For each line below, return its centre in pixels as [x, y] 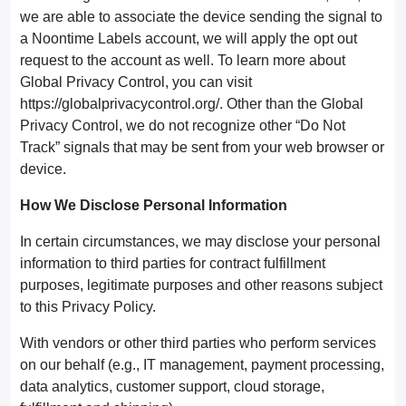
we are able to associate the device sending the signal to [201, 17]
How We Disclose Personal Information [154, 205]
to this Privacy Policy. [88, 307]
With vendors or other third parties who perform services [198, 343]
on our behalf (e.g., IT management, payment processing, [202, 365]
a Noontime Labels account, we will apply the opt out [188, 39]
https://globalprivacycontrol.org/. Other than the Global [192, 104]
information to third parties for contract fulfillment [173, 263]
